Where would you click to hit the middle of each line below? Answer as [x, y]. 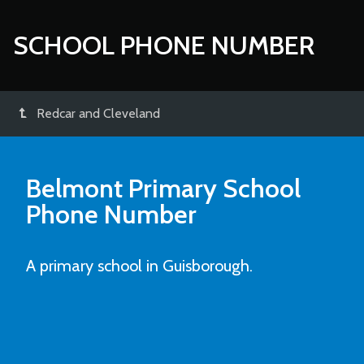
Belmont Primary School [163, 188]
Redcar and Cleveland [98, 113]
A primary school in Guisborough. [139, 266]
